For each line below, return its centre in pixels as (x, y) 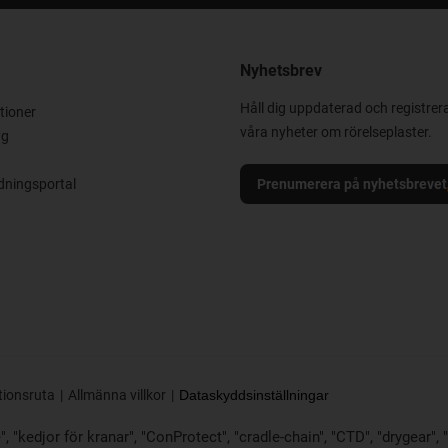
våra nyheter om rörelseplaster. (336, 132)
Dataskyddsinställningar (253, 395)
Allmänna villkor (116, 395)
